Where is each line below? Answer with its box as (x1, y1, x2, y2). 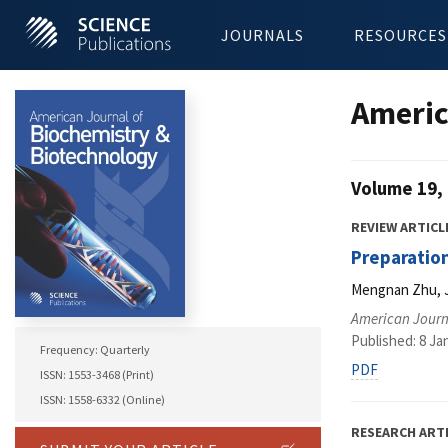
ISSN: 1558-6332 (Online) (40, 392, 165, 408)
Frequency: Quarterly (40, 342, 150, 358)
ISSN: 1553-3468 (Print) (40, 367, 154, 383)
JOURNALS (221, 25, 304, 45)
